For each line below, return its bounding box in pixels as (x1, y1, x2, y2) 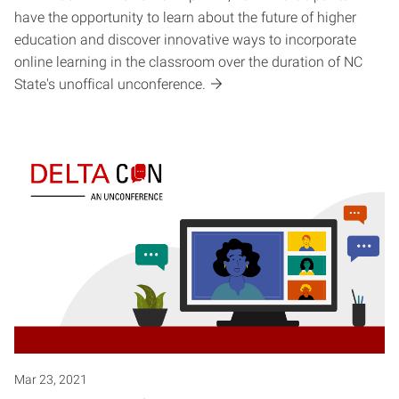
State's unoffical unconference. (14, 76, 206, 94)
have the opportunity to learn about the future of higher (14, 9, 356, 27)
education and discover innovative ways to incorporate (14, 31, 356, 49)
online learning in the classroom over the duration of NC (14, 53, 362, 71)
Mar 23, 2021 (14, 372, 87, 387)
